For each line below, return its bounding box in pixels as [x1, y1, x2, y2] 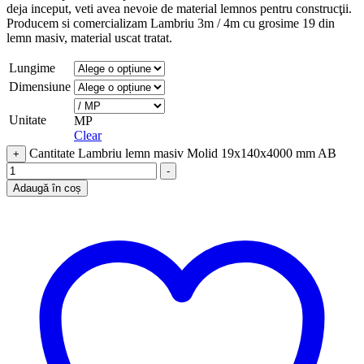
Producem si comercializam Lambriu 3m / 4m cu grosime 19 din [6, 15, 335, 30]
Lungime [9, 60, 55, 75]
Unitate [9, 112, 46, 127]
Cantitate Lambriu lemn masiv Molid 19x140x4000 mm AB [29, 145, 336, 160]
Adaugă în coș [13, 181, 81, 194]
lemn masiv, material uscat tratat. [6, 30, 172, 45]
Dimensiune [9, 79, 71, 93]
